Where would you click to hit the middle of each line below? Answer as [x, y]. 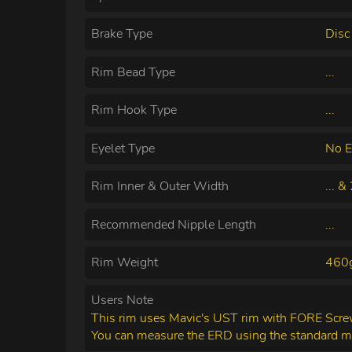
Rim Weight [125, 263]
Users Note [122, 300]
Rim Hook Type [134, 110]
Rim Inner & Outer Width [160, 187]
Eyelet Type [123, 148]
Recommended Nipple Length [174, 224]
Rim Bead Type [133, 72]
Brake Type [122, 34]
